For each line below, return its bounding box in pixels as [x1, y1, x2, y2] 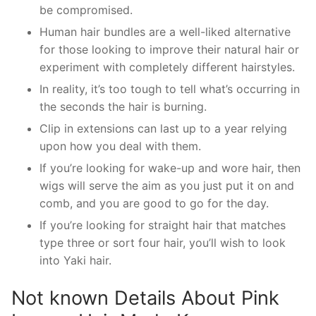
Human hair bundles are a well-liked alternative [39, 24, 291, 39]
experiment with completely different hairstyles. [39, 59, 295, 74]
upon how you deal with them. [39, 138, 201, 153]
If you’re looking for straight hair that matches [39, 217, 286, 232]
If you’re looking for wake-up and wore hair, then [39, 160, 300, 175]
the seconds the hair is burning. [39, 99, 207, 114]
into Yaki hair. [39, 253, 111, 267]
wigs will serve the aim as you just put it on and [39, 178, 294, 193]
